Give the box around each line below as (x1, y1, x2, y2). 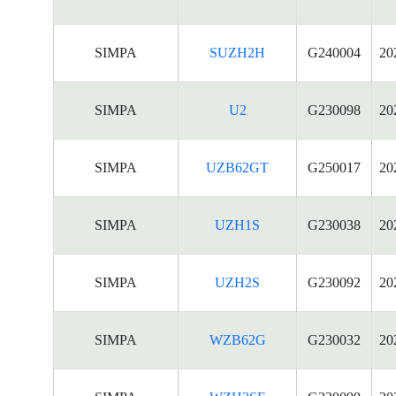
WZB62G (209, 332, 266, 347)
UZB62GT (206, 160, 269, 175)
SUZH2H (209, 45, 265, 60)
